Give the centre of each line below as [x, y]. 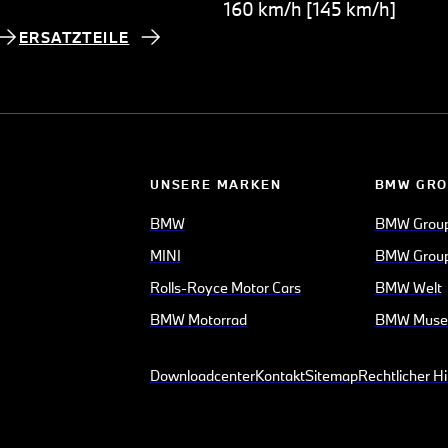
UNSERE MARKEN [216, 184]
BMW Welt [408, 288]
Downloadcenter [203, 376]
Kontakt [280, 376]
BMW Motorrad [199, 320]
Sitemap [332, 376]
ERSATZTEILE [74, 37]
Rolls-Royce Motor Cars [226, 288]
